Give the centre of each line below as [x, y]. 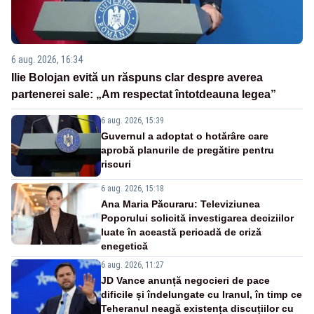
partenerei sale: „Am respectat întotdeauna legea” [144, 95]
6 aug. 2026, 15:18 [132, 189]
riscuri [116, 164]
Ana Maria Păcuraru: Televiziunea [180, 204]
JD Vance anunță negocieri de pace [185, 281]
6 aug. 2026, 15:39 [132, 121]
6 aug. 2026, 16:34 [47, 60]
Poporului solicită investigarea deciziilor [197, 218]
